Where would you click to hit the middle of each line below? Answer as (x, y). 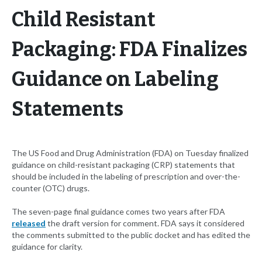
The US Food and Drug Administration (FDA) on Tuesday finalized (130, 153)
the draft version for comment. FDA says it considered (145, 223)
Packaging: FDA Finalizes (130, 50)
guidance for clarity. (47, 247)
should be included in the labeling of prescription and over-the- (126, 177)
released (29, 223)
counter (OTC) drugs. (51, 188)
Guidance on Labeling (115, 80)
